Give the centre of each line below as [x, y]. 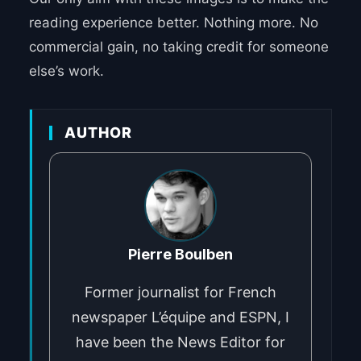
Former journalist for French [180, 293]
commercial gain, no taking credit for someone [178, 47]
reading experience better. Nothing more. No [173, 23]
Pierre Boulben [180, 255]
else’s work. [66, 71]
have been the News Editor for [180, 342]
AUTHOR [98, 133]
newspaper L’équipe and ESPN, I [180, 317]
